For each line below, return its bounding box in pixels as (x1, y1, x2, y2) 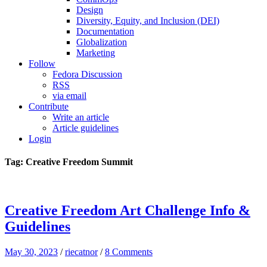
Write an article (52, 112, 109, 122)
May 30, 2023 (5, 247, 58, 257)
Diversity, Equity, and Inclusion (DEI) (76, 15, 219, 26)
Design (76, 5, 103, 15)
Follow (29, 58, 55, 69)
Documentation (76, 26, 134, 36)
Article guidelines (52, 123, 119, 133)
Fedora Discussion (52, 69, 122, 79)
